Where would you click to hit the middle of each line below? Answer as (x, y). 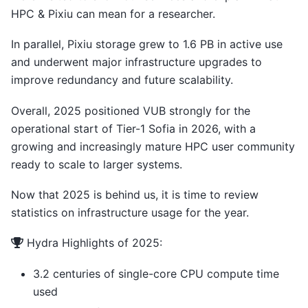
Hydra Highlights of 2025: (93, 243)
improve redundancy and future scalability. (122, 80)
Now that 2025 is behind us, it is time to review (135, 195)
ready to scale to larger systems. (97, 164)
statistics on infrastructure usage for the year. (130, 213)
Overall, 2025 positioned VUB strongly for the (131, 110)
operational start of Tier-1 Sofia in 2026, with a (133, 128)
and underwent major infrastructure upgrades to (136, 62)
